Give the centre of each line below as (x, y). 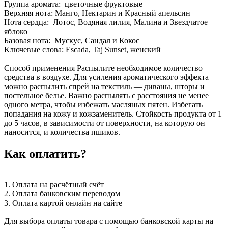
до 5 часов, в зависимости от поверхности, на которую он (105, 123)
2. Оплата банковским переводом (62, 193)
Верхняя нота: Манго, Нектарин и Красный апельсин (97, 13)
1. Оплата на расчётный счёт (54, 184)
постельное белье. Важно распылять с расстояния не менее (106, 95)
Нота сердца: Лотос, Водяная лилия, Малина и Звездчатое (106, 22)
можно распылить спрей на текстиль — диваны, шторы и (104, 86)
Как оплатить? (45, 153)
